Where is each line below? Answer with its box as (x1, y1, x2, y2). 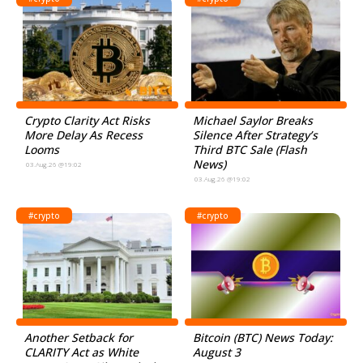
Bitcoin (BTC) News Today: (193, 330, 334, 345)
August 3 (193, 344, 241, 360)
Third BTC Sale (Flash (193, 142, 308, 157)
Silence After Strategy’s (193, 127, 318, 143)
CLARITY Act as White (24, 344, 139, 360)
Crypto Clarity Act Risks (24, 113, 150, 128)
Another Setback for (24, 330, 133, 345)
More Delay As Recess (24, 127, 143, 143)
